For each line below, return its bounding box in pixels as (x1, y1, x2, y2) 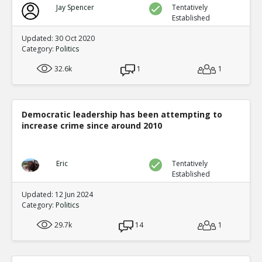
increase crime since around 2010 (22, 120, 162, 131)
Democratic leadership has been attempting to (22, 109, 222, 120)
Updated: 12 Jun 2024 (22, 189, 93, 199)
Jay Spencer (56, 2, 94, 12)
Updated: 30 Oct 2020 (22, 33, 95, 43)
